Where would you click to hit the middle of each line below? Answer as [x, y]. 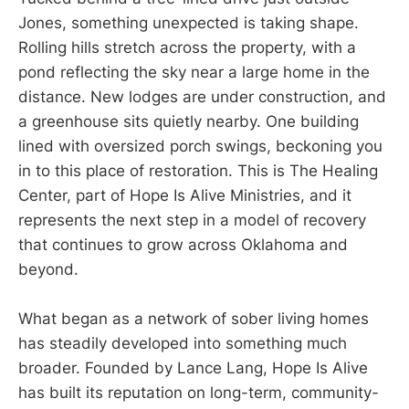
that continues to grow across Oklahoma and [183, 245]
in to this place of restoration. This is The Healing [198, 171]
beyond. [48, 270]
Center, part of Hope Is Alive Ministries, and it [185, 196]
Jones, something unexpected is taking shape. [189, 23]
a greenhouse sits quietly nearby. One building [189, 122]
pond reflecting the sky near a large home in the [194, 73]
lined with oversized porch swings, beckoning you [200, 147]
